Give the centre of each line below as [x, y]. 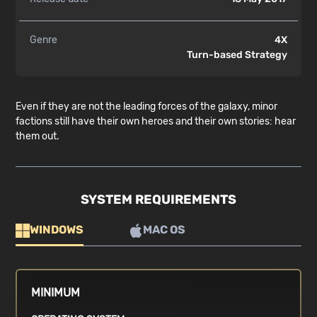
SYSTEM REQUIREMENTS [158, 200]
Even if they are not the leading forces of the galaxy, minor [147, 107]
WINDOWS [57, 230]
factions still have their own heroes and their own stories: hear [156, 122]
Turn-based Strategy [237, 55]
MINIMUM [56, 293]
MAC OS [165, 230]
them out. [38, 137]
